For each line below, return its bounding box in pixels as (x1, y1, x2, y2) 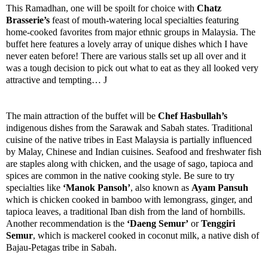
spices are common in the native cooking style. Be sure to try (6, 170, 234, 181)
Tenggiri (201, 218, 235, 229)
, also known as (130, 182, 191, 193)
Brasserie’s (6, 15, 50, 26)
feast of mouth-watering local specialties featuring (50, 15, 239, 26)
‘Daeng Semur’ (127, 218, 188, 229)
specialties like (6, 182, 63, 193)
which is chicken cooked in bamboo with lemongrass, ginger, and (6, 194, 252, 205)
